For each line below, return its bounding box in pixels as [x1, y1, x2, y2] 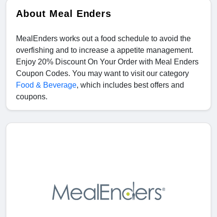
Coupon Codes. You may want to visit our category [16, 69, 189, 78]
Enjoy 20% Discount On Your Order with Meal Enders [16, 58, 199, 66]
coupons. [16, 93, 49, 101]
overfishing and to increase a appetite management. [16, 46, 193, 55]
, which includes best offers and [77, 81, 184, 90]
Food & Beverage [16, 81, 77, 90]
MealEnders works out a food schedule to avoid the [16, 34, 191, 43]
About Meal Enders [16, 8, 112, 19]
